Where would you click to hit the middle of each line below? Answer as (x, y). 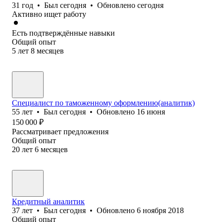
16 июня (151, 111)
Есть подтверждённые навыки (63, 33)
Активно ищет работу (49, 14)
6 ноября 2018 (160, 210)
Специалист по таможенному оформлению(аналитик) (103, 103)
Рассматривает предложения (60, 131)
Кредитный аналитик (48, 201)
